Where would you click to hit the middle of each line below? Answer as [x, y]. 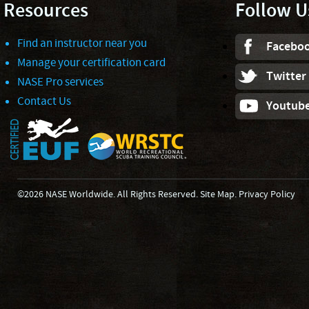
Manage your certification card [91, 63]
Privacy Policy [267, 195]
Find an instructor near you [82, 43]
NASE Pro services [60, 82]
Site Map [217, 195]
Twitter [286, 77]
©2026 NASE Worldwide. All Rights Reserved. [109, 195]
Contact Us [44, 101]
